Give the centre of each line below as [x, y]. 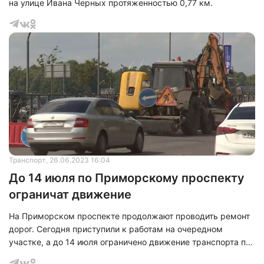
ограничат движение [70, 194]
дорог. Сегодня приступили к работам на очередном [116, 229]
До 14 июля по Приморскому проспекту [127, 178]
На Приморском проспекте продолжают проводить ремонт [129, 216]
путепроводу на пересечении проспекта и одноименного [124, 255]
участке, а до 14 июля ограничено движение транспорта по [130, 242]
